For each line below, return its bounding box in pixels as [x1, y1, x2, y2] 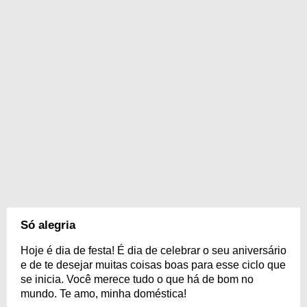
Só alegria [21, 219, 75, 232]
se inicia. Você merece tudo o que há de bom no [21, 273, 254, 285]
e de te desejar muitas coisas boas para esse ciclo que [21, 259, 286, 271]
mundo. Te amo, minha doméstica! [21, 288, 186, 299]
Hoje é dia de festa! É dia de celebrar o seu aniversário [21, 245, 286, 256]
